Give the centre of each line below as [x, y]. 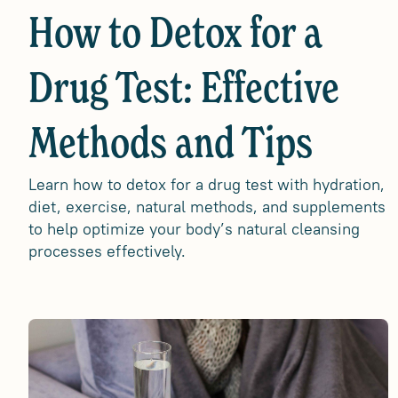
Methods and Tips [171, 146]
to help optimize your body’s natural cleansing [194, 229]
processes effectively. [107, 251]
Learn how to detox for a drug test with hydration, [207, 184]
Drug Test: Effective [184, 91]
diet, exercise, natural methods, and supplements [207, 207]
